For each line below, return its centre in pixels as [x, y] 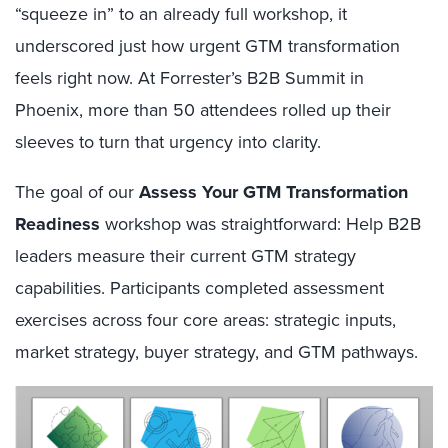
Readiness [57, 224]
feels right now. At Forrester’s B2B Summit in [189, 78]
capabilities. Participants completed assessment [199, 288]
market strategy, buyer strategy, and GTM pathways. [216, 352]
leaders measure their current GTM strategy [185, 256]
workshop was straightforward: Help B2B [260, 224]
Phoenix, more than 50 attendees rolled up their [203, 110]
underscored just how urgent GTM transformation [207, 46]
